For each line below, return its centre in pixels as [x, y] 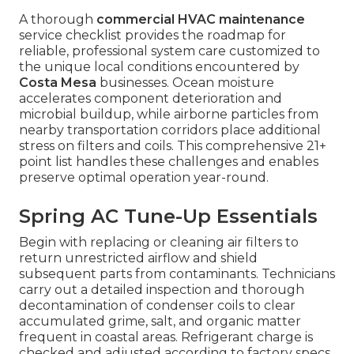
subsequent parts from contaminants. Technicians [177, 274]
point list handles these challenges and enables [169, 162]
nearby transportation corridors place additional [170, 130]
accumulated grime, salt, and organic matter [160, 322]
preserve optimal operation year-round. [144, 178]
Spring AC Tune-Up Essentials [168, 217]
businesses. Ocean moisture [185, 83]
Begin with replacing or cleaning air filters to [159, 243]
